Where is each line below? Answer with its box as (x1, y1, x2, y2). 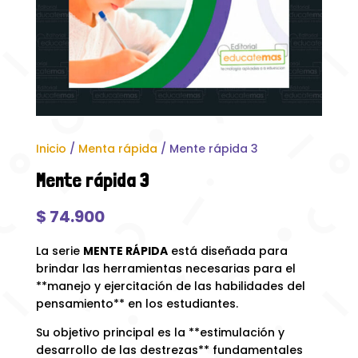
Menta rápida (78, 140, 157, 157)
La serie (35, 242, 83, 259)
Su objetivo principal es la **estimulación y (35, 324, 284, 340)
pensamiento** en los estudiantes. (35, 295, 238, 312)
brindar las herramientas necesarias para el (35, 260, 296, 276)
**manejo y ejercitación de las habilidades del (35, 277, 305, 294)
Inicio (35, 140, 66, 157)
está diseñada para (167, 242, 288, 259)
